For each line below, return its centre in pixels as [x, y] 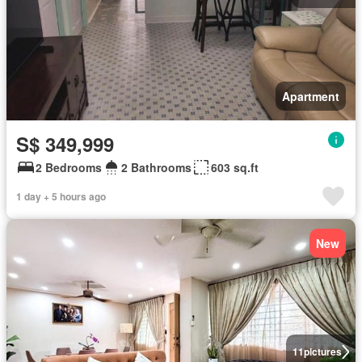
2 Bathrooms [156, 167]
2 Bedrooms [69, 167]
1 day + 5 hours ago [61, 196]
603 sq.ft [235, 167]
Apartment [311, 96]
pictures [322, 351]
